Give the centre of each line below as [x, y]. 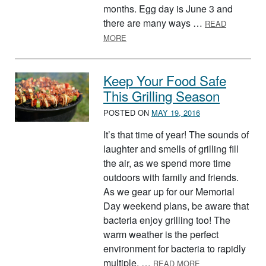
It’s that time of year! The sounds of [176, 135]
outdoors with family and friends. [171, 178]
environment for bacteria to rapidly [175, 249]
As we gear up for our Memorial [169, 192]
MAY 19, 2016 [176, 113]
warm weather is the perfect [161, 235]
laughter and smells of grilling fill [171, 149]
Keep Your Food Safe [165, 80]
